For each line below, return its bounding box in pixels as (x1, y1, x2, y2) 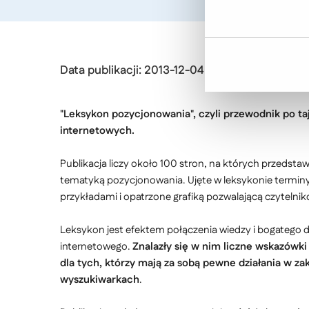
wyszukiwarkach (60, 272, 139, 287)
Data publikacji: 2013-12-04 (60, 62, 204, 79)
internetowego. (60, 239, 132, 254)
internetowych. (60, 123, 134, 138)
